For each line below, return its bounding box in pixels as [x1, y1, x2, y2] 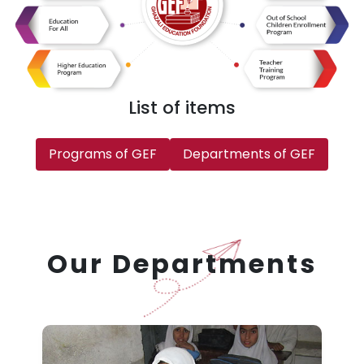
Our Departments [47, 245, 317, 282]
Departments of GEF [183, 144, 315, 163]
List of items [128, 94, 236, 120]
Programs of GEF [49, 144, 157, 163]
